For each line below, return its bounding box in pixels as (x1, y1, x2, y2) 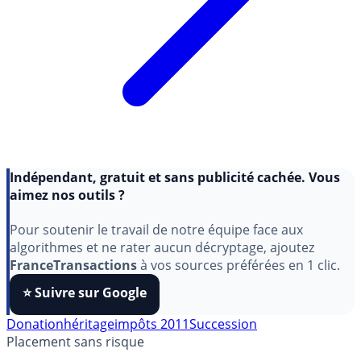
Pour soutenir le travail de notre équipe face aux (10, 252, 303, 271)
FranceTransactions (10, 288, 137, 306)
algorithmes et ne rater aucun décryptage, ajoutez (10, 270, 314, 288)
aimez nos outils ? (10, 218, 125, 236)
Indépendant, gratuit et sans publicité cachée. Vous (10, 200, 340, 218)
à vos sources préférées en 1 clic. (137, 288, 340, 306)
